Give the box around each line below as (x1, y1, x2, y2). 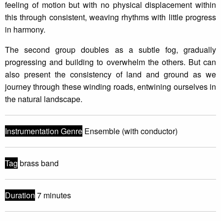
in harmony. (5, 24, 45, 36)
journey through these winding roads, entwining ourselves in (5, 81, 216, 93)
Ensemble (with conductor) (82, 125, 178, 137)
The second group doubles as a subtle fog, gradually (5, 44, 216, 56)
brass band (18, 157, 59, 169)
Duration (5, 189, 35, 201)
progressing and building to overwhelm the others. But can (5, 56, 216, 68)
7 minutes (35, 189, 71, 201)
